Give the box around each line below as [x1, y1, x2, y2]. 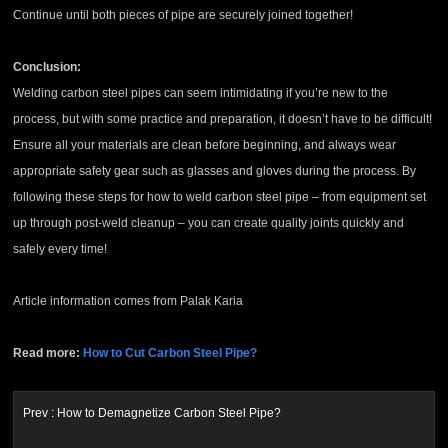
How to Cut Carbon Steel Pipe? [83, 346, 258, 361]
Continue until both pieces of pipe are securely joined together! [13, 8, 354, 23]
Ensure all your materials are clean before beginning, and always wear [13, 138, 397, 153]
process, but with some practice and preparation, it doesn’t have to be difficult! [13, 112, 433, 127]
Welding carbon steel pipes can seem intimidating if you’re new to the [13, 86, 389, 101]
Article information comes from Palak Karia [13, 294, 244, 309]
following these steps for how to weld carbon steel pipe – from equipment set [13, 190, 427, 205]
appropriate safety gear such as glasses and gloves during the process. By [13, 164, 417, 179]
